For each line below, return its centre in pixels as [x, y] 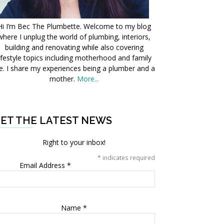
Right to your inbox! [74, 142]
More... [88, 79]
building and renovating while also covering [74, 47]
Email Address [43, 165]
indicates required [128, 158]
